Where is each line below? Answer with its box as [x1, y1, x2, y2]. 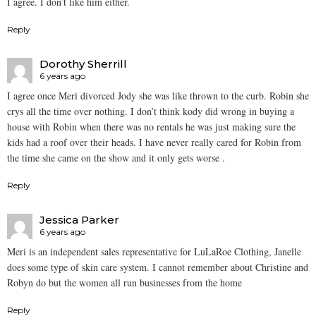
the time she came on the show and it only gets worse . [7, 151, 225, 165]
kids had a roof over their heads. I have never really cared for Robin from [7, 135, 301, 150]
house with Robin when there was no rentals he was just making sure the [7, 120, 296, 134]
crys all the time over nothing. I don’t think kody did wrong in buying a [7, 104, 294, 119]
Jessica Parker [39, 212, 119, 226]
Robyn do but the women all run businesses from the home [7, 276, 242, 290]
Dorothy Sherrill [39, 56, 127, 71]
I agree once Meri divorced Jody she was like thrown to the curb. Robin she [7, 89, 309, 103]
